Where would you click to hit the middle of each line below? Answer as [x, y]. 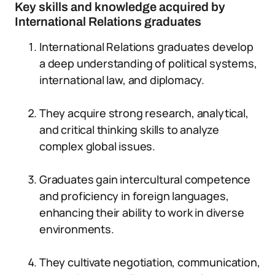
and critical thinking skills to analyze [129, 130]
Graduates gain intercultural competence [145, 179]
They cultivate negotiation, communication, [150, 262]
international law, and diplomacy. [122, 80]
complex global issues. [98, 146]
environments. [77, 229]
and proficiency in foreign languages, [134, 196]
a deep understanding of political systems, [148, 63]
